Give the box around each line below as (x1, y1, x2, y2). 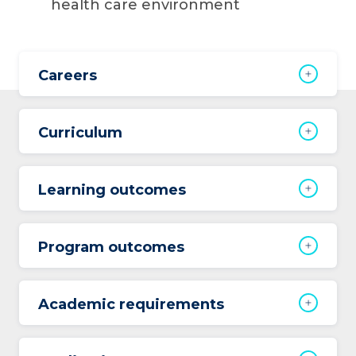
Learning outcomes (38, 180, 186, 199)
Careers (38, 66, 97, 84)
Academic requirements (38, 295, 224, 313)
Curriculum (38, 123, 122, 141)
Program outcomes (38, 238, 184, 256)
